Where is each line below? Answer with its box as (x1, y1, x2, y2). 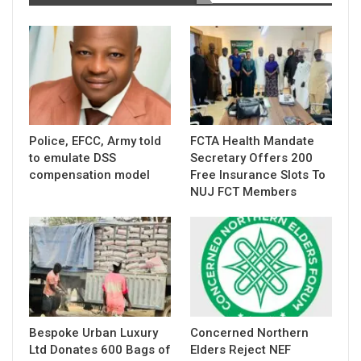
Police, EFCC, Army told (29, 134, 161, 149)
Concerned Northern (190, 325, 309, 340)
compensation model (29, 168, 150, 183)
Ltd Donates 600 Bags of (29, 342, 171, 357)
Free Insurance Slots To (190, 168, 326, 183)
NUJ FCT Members (190, 185, 297, 200)
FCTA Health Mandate (190, 134, 314, 149)
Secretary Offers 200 (190, 151, 313, 166)
